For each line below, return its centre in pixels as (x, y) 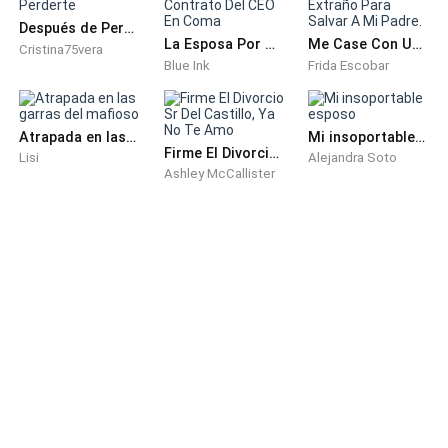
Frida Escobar (349, 65)
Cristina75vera (61, 49)
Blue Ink (186, 65)
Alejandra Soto (353, 158)
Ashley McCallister (219, 174)
